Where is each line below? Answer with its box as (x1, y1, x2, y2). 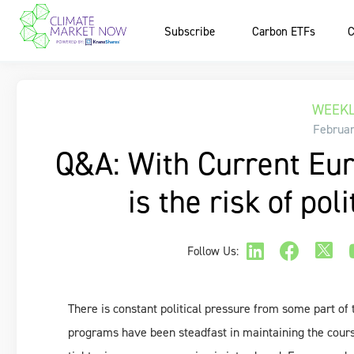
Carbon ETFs (251, 24, 315, 40)
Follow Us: (187, 243, 239, 259)
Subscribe (164, 24, 215, 40)
